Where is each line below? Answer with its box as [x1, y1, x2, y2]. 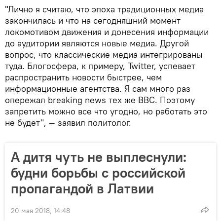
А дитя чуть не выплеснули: [11, 147, 186, 166]
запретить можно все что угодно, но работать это [5, 105, 207, 117]
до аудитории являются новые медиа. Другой [5, 37, 189, 49]
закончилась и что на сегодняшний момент [5, 14, 181, 26]
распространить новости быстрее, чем [5, 71, 162, 83]
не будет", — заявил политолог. [5, 116, 131, 128]
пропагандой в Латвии [11, 179, 154, 197]
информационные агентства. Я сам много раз [5, 82, 190, 94]
